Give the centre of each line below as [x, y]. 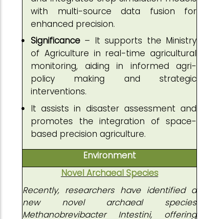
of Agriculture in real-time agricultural [114, 53]
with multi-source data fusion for [114, 11]
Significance [55, 41]
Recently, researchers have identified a [109, 190]
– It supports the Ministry [138, 41]
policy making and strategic [114, 79]
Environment [109, 155]
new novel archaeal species [109, 202]
